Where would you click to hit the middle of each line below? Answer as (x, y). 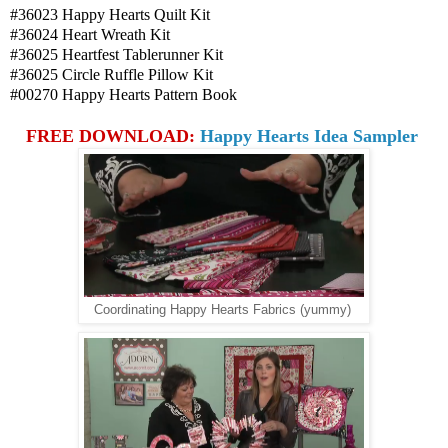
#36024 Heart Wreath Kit (90, 34)
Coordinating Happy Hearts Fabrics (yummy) (222, 309)
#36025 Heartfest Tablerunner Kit (116, 54)
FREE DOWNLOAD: (112, 135)
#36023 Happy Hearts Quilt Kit (110, 14)
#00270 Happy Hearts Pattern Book (123, 94)
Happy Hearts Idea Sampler (311, 135)
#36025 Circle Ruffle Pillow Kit (111, 74)
